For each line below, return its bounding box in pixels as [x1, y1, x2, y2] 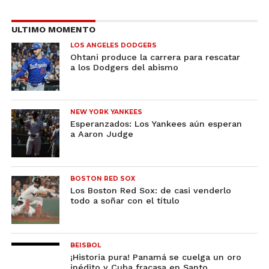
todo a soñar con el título [70, 196, 180, 205]
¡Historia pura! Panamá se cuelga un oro [70, 252, 242, 262]
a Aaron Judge [70, 129, 134, 139]
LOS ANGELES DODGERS [70, 41, 157, 49]
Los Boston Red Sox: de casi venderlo [70, 186, 232, 195]
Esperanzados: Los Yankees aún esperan [70, 119, 243, 128]
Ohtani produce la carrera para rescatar [70, 52, 241, 62]
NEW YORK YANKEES [70, 108, 143, 116]
